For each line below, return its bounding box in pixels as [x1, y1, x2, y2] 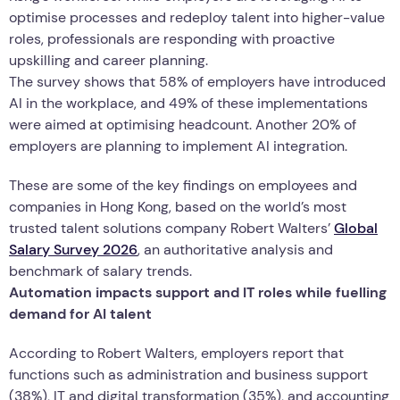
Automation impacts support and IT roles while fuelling [9, 282, 387, 302]
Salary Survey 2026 [9, 239, 137, 259]
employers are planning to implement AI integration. [9, 136, 347, 155]
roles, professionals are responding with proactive [9, 29, 335, 48]
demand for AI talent [9, 304, 152, 323]
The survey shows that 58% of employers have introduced [9, 71, 386, 91]
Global [334, 218, 378, 237]
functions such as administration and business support [9, 364, 368, 384]
